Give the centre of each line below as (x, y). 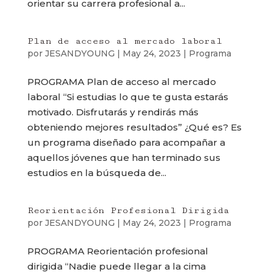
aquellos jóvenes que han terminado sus (124, 158)
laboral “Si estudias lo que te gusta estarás (127, 97)
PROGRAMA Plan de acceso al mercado (121, 82)
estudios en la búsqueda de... (97, 173)
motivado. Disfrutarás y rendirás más (113, 112)
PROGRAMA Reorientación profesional (117, 251)
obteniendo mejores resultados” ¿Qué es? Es (134, 127)
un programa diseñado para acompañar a (126, 142)
